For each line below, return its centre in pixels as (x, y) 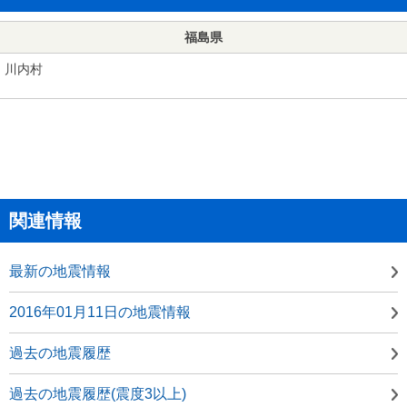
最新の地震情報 (60, 271)
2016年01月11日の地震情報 (100, 312)
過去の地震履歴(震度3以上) (98, 393)
